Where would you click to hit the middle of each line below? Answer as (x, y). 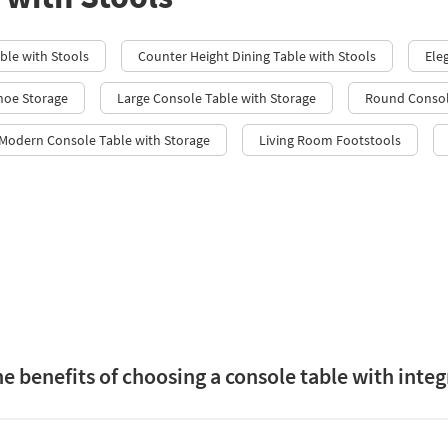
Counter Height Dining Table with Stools (257, 55)
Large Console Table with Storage (216, 97)
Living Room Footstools (330, 139)
